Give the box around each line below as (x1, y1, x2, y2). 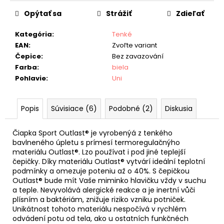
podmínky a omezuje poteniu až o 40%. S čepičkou (12, 165, 189, 176)
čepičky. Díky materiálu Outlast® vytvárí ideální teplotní (12, 156, 205, 166)
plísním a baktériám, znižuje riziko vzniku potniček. (12, 194, 185, 204)
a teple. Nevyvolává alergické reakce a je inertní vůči (12, 184, 195, 195)
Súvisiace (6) (51, 103, 97, 113)
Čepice (15, 51, 41, 61)
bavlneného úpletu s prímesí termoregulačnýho (12, 137, 180, 147)
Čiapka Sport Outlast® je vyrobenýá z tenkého (12, 127, 172, 138)
